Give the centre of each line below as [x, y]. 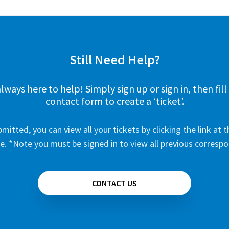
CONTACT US [114, 183]
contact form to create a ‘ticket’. [114, 101]
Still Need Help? [114, 60]
